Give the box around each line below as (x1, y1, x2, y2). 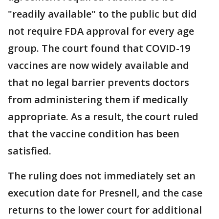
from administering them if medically (8, 93, 188, 107)
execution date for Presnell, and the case (8, 186, 202, 200)
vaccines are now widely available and (8, 59, 189, 72)
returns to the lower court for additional (8, 203, 202, 217)
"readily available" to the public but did (8, 7, 197, 21)
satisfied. (8, 144, 51, 158)
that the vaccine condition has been (8, 127, 179, 141)
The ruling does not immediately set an (8, 169, 196, 183)
